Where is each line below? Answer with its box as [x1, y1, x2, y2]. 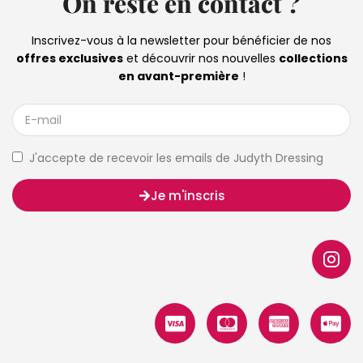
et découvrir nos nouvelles [122, 49, 279, 66]
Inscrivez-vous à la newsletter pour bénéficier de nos [32, 32, 331, 49]
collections [278, 49, 348, 66]
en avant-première [117, 67, 239, 84]
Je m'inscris [150, 186, 225, 204]
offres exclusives [15, 49, 123, 66]
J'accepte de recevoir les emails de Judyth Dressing [29, 150, 323, 167]
